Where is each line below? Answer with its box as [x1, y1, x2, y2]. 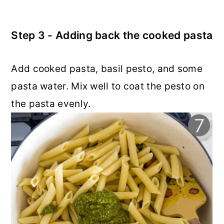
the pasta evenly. [11, 98, 91, 110]
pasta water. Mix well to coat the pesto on [11, 80, 204, 92]
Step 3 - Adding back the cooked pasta [11, 29, 213, 42]
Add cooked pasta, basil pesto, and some [11, 63, 203, 75]
